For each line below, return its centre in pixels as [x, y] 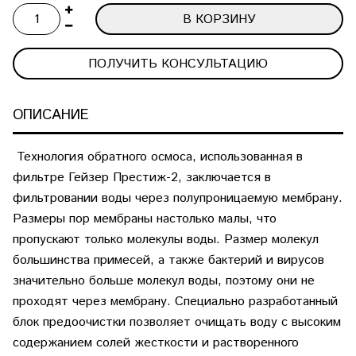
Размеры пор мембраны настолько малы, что [145, 219]
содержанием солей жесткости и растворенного [156, 343]
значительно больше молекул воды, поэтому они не [164, 281]
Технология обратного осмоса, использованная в [158, 157]
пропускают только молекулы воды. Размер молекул [166, 240]
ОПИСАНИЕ [51, 115]
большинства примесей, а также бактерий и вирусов [168, 260]
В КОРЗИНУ [219, 19]
